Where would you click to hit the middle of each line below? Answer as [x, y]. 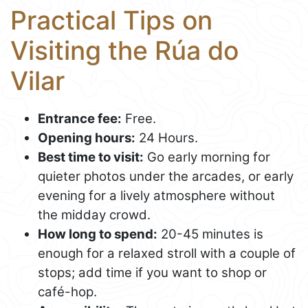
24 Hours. [167, 137]
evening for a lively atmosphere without [156, 195]
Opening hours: [87, 137]
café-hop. [67, 291]
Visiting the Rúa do [124, 51]
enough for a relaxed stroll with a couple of [167, 253]
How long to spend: [98, 234]
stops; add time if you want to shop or [152, 272]
